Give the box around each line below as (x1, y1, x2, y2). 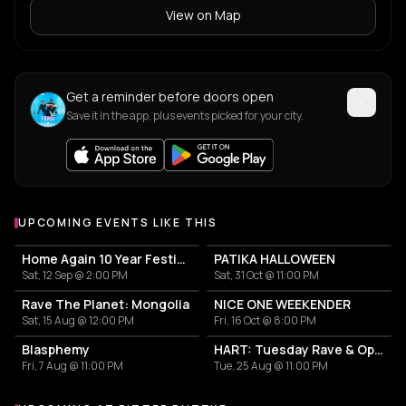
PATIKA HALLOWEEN (214, 249, 335, 267)
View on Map (165, 5, 241, 24)
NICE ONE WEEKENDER (214, 295, 351, 313)
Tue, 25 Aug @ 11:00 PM (214, 357, 328, 373)
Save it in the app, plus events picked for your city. (66, 107, 304, 123)
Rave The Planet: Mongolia (22, 295, 189, 313)
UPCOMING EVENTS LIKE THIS (18, 214, 217, 230)
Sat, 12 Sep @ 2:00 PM (22, 266, 128, 283)
